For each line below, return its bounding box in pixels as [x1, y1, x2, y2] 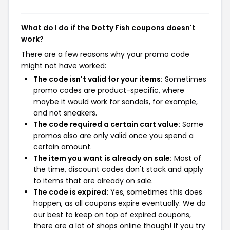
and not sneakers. [33, 108, 97, 118]
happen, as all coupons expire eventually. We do [33, 198, 206, 208]
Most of [172, 153, 201, 163]
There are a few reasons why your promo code [21, 49, 189, 60]
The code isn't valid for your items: [33, 74, 163, 84]
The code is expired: [33, 187, 108, 197]
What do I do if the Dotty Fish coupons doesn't [21, 23, 196, 33]
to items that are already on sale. [33, 176, 153, 186]
